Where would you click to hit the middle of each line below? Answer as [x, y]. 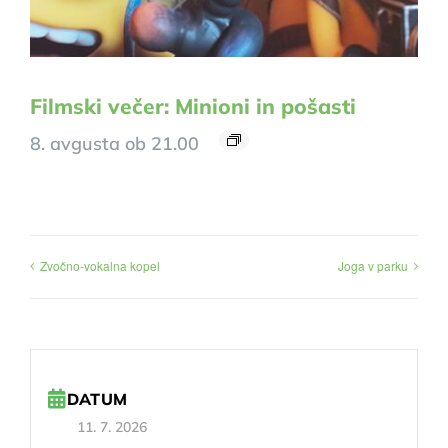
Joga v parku [373, 265]
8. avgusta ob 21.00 [114, 144]
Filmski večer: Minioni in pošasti [193, 106]
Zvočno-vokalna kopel [100, 265]
